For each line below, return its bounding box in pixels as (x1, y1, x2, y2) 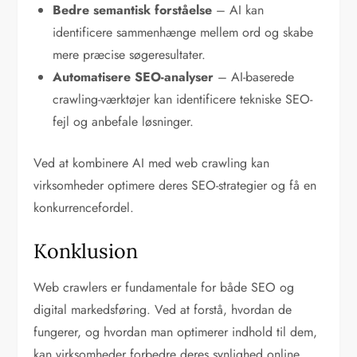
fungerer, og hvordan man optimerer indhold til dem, (33, 323, 318, 342)
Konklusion (33, 238, 139, 265)
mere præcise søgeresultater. (53, 45, 206, 65)
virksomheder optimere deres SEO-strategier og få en (33, 176, 317, 195)
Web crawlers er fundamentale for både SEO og (33, 278, 295, 297)
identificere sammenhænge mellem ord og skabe (53, 23, 314, 42)
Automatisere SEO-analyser (53, 68, 214, 87)
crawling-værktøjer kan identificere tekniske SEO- (53, 90, 313, 109)
